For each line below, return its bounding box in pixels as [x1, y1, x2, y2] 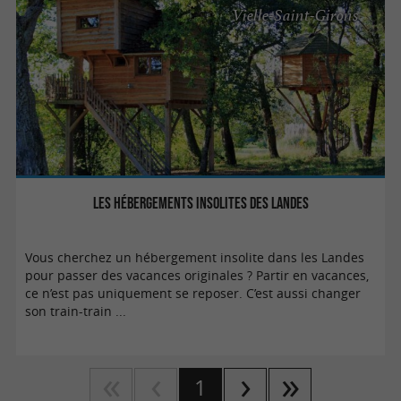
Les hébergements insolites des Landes [92, 192, 309, 212]
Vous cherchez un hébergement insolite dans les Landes [25, 249, 365, 266]
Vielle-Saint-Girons [233, 5, 360, 26]
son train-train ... [25, 303, 127, 320]
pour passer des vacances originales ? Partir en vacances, [25, 267, 370, 284]
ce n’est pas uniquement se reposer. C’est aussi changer [25, 285, 362, 302]
